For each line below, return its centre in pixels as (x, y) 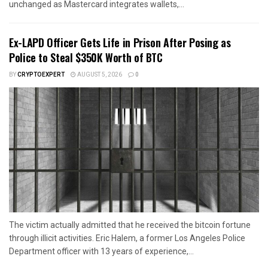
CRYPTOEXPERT (41, 74)
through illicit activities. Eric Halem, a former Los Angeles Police (127, 238)
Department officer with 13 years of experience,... (101, 251)
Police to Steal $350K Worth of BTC (86, 57)
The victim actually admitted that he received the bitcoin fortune (130, 225)
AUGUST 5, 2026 (99, 74)
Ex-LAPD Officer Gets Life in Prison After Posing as (120, 42)
